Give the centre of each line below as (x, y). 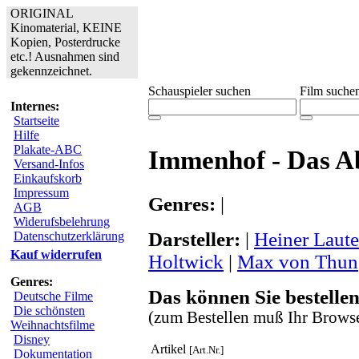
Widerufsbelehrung (62, 222)
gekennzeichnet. (51, 71)
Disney (32, 339)
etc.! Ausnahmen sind (65, 56)
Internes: (35, 106)
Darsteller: (194, 239)
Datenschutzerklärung (69, 236)
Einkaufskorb (48, 178)
